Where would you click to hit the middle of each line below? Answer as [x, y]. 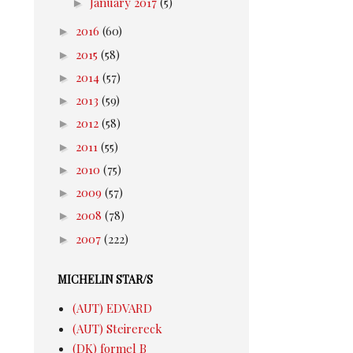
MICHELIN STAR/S [105, 280]
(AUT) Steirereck [117, 328]
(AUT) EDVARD [112, 308]
